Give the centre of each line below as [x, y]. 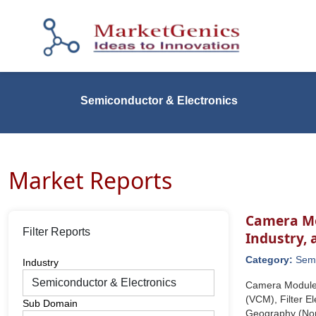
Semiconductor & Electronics [159, 101]
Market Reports [90, 180]
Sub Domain [50, 303]
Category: [271, 260]
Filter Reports [56, 232]
